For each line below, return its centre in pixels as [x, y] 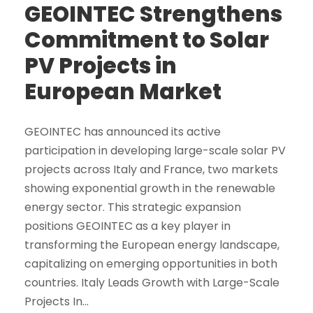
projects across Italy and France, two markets [151, 169]
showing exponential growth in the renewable [150, 188]
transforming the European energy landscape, [152, 245]
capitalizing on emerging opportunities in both [151, 264]
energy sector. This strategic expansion [133, 207]
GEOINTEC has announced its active [123, 132]
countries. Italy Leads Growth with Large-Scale [152, 283]
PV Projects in [101, 66]
